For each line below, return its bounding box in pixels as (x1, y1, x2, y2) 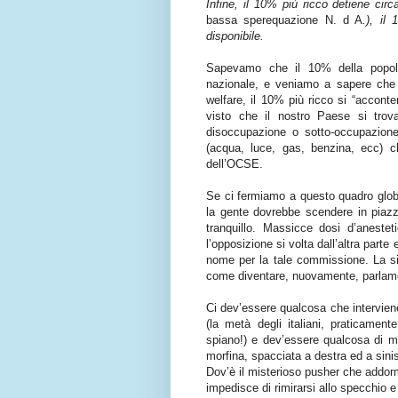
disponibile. (206, 29, 264, 44)
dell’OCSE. (206, 157, 263, 171)
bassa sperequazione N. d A (206, 13, 363, 28)
